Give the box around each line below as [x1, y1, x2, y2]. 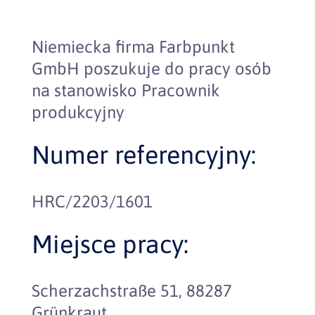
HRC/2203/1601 [31, 192, 153, 211]
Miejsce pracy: [31, 229, 188, 259]
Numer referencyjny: [31, 140, 256, 169]
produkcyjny [31, 103, 124, 122]
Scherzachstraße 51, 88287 [31, 281, 232, 300]
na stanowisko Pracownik [31, 81, 220, 100]
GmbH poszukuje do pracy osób [31, 59, 271, 78]
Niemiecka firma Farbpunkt [31, 37, 235, 56]
